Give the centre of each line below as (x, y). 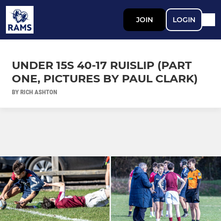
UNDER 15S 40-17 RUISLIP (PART (102, 65)
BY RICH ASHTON (35, 92)
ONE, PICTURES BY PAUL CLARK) (105, 78)
